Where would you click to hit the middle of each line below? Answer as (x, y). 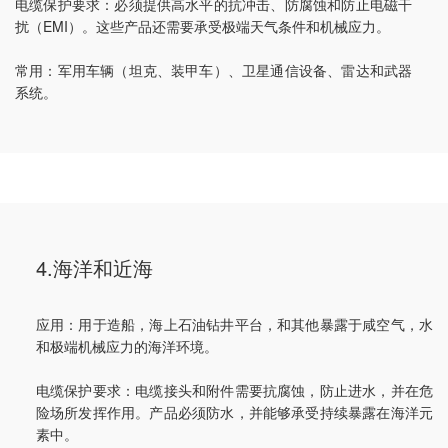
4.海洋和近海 (94, 268)
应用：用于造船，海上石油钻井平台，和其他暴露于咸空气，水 (234, 324)
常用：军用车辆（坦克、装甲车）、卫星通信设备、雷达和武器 (214, 70)
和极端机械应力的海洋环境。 (126, 346)
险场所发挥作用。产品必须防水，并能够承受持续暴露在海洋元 (234, 412)
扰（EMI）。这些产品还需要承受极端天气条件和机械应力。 (202, 26)
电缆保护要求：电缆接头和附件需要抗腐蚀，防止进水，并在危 (234, 390)
